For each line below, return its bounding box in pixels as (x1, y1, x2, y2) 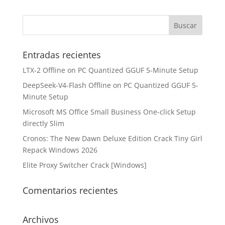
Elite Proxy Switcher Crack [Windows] (22, 160, 147, 170)
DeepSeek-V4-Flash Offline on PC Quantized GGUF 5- (22, 80, 198, 90)
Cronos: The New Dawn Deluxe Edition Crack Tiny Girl (22, 134, 202, 143)
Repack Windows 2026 (22, 145, 97, 155)
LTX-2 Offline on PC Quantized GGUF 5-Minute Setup (22, 65, 198, 75)
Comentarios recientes (22, 184, 118, 196)
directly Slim (22, 119, 64, 128)
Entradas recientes (22, 49, 101, 61)
